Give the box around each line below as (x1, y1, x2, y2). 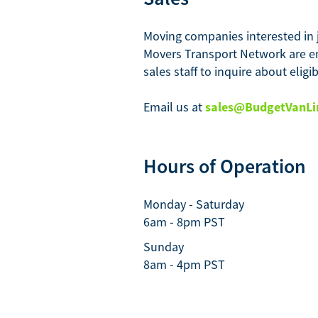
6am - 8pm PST (143, 214, 225, 230)
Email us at (143, 99, 205, 115)
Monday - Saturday (143, 196, 244, 212)
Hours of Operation (143, 153, 306, 179)
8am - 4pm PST (143, 256, 225, 273)
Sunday (143, 238, 184, 255)
